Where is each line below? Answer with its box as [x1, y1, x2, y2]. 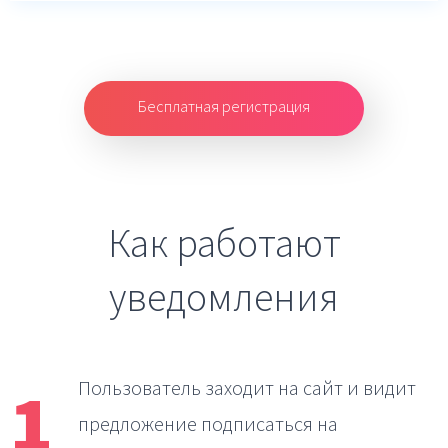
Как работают [107, 218, 341, 268]
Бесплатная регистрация [138, 96, 310, 116]
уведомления [109, 272, 339, 322]
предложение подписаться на [78, 411, 338, 436]
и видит [347, 375, 416, 400]
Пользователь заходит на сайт [78, 375, 347, 400]
